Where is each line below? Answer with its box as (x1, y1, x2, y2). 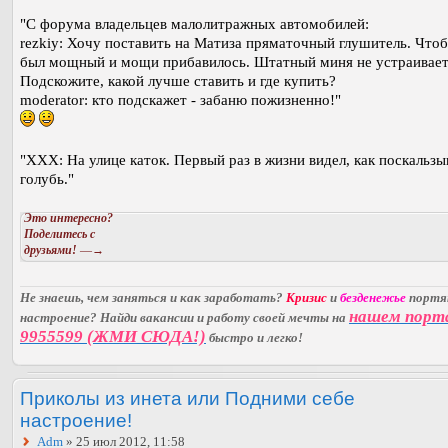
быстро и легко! (206, 330, 303, 346)
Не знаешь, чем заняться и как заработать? (20, 290, 286, 306)
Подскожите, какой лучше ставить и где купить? (20, 73, 336, 90)
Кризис (286, 290, 327, 306)
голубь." (20, 171, 74, 188)
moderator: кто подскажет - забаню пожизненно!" (20, 92, 341, 109)
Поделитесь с (24, 227, 95, 242)
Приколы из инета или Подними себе (20, 387, 355, 410)
